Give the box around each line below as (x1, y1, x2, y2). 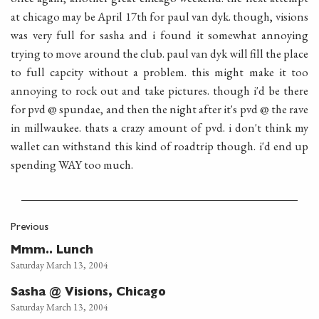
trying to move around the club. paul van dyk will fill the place (11, 46, 308, 62)
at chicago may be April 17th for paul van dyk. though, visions (11, 9, 308, 25)
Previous (11, 222, 48, 234)
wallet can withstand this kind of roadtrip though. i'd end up (11, 138, 308, 155)
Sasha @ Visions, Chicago (11, 287, 166, 299)
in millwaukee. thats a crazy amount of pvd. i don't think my (11, 120, 308, 136)
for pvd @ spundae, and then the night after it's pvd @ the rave (11, 101, 308, 117)
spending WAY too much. (11, 157, 133, 173)
